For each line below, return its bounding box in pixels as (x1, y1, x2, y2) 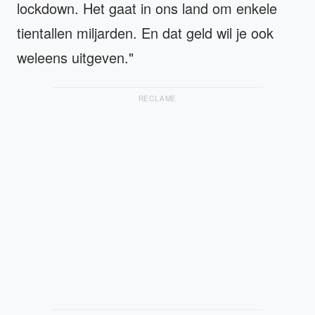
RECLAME (138, 93, 177, 103)
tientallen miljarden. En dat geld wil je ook (17, 22, 274, 43)
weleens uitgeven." (17, 46, 134, 67)
